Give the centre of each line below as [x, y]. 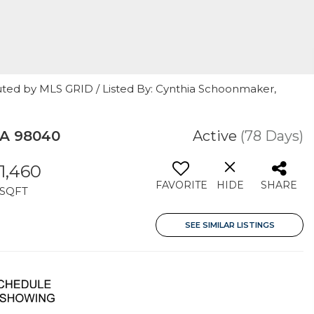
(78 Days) [272, 136]
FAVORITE [182, 185]
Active [215, 136]
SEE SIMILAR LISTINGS [230, 225]
